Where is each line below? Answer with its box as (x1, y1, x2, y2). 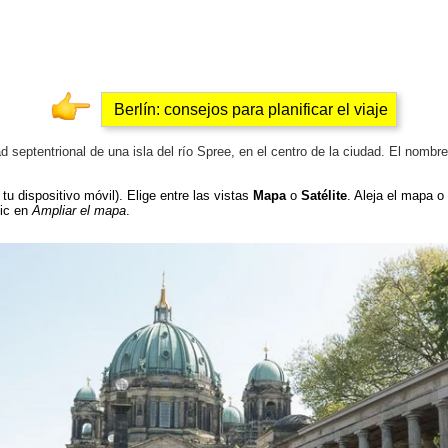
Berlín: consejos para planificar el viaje (110, 101, 388, 119)
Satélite (301, 187, 347, 203)
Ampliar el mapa (32, 202, 126, 218)
